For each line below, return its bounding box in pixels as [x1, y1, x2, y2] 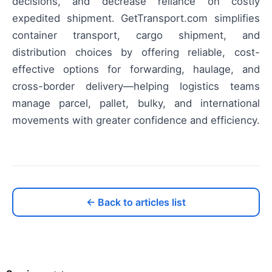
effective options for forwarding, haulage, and [12, 63, 260, 75]
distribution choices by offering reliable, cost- [12, 46, 260, 58]
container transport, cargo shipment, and [12, 29, 260, 41]
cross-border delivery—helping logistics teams [12, 80, 260, 92]
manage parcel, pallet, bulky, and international [12, 97, 260, 109]
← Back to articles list [86, 195, 186, 208]
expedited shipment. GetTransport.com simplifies [12, 12, 260, 24]
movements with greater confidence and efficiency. [12, 114, 260, 126]
